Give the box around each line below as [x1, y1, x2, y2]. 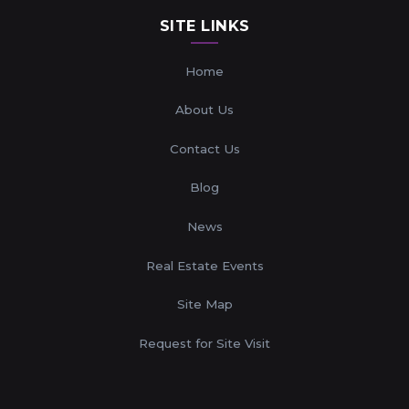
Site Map [176, 297, 233, 312]
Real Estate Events [145, 257, 264, 273]
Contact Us [169, 141, 240, 156]
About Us [175, 102, 234, 118]
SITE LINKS [159, 16, 250, 35]
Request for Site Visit [139, 335, 270, 351]
